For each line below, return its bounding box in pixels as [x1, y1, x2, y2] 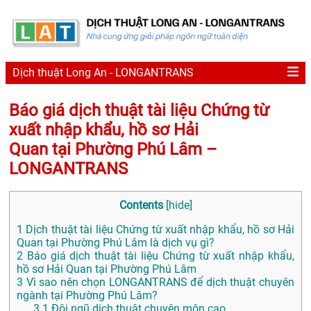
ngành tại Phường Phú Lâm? [17, 289, 158, 303]
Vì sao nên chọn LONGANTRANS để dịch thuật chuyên [23, 276, 294, 289]
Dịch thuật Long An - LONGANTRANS [12, 66, 194, 80]
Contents [119, 199, 163, 212]
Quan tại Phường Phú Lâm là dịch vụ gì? [17, 236, 215, 250]
